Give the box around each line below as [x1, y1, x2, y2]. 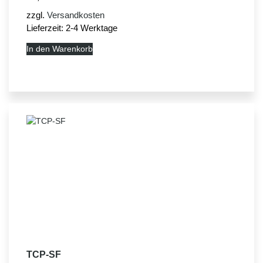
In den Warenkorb [26, 44, 93, 53]
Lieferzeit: [26, 23, 66, 33]
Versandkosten [47, 10, 104, 20]
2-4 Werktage [66, 23, 117, 33]
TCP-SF [26, 249, 61, 259]
